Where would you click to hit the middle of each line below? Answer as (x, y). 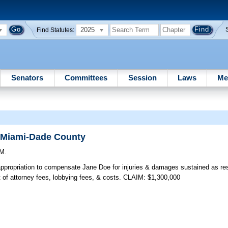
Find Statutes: (56, 30)
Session (142, 77)
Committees (86, 77)
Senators (27, 77)
